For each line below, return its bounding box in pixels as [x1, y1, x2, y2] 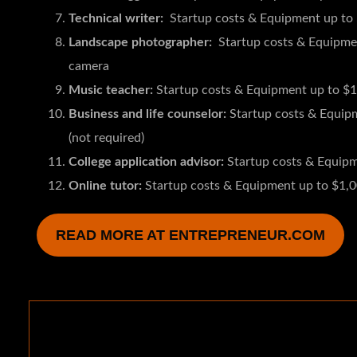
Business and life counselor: [69, 107, 226, 120]
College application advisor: [69, 155, 224, 168]
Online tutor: [69, 178, 142, 192]
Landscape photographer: [69, 35, 212, 49]
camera [69, 59, 109, 73]
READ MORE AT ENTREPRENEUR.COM [56, 226, 325, 243]
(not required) [69, 131, 144, 144]
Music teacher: [69, 83, 153, 96]
